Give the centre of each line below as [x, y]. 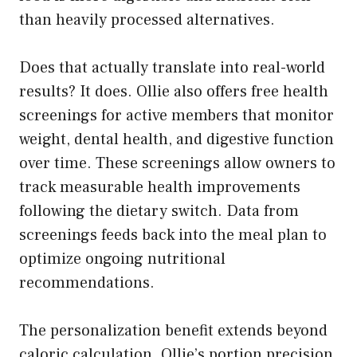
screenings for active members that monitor [177, 115]
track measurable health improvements [160, 187]
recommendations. [87, 282]
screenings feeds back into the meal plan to [173, 235]
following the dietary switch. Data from [159, 211]
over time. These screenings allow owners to [177, 163]
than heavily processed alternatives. [147, 20]
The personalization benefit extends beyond [173, 330]
